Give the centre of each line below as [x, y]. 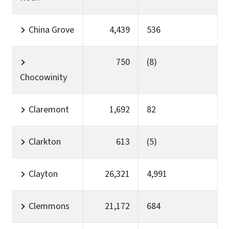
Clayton [43, 174]
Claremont [49, 109]
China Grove [51, 30]
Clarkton [45, 142]
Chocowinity [43, 77]
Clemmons [49, 206]
